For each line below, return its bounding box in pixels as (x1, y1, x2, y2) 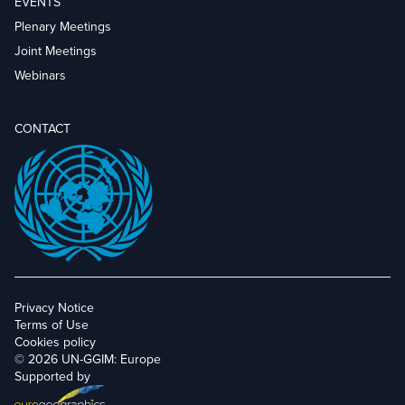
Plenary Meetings (14, 17, 111, 35)
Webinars (14, 66, 66, 84)
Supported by (14, 367, 90, 385)
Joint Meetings (14, 42, 97, 60)
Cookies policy (14, 333, 96, 351)
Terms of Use (14, 316, 89, 334)
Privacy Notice (14, 298, 94, 316)
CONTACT (14, 119, 71, 137)
